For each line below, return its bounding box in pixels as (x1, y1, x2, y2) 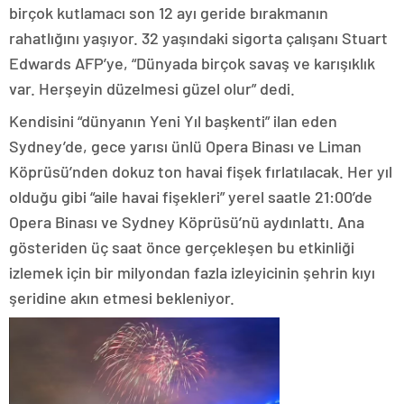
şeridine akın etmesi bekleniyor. (9, 287, 234, 308)
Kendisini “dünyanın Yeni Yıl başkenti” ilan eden (9, 110, 337, 131)
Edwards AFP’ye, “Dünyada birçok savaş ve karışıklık (9, 52, 375, 73)
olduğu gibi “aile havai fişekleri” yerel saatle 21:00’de (9, 186, 372, 207)
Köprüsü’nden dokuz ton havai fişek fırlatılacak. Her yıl (9, 161, 392, 181)
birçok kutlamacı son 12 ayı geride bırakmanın (9, 2, 328, 23)
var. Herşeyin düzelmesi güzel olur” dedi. (9, 78, 295, 98)
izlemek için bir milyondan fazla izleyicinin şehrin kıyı (9, 262, 375, 282)
